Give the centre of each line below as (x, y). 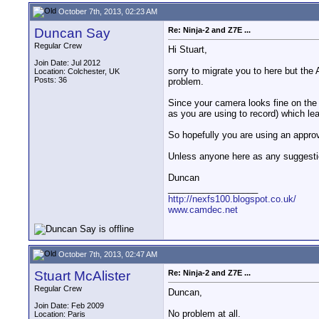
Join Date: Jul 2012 (67, 63)
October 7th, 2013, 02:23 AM (107, 11)
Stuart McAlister (82, 276)
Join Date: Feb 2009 (69, 305)
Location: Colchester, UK (77, 71)
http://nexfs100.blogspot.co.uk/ (232, 199)
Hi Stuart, (188, 50)
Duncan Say (72, 33)
